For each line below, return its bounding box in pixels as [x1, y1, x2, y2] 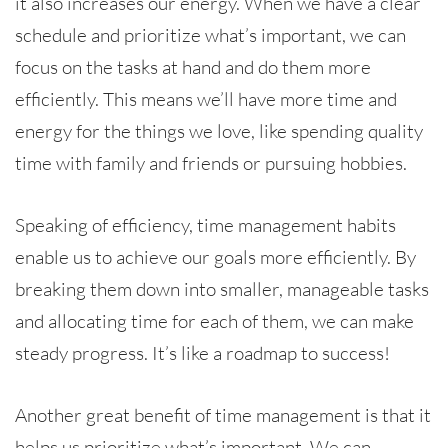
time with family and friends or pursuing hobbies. [15, 150, 407, 175]
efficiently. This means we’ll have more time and [15, 86, 397, 111]
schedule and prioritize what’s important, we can [15, 22, 406, 47]
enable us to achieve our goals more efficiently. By [15, 244, 416, 269]
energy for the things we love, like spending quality [15, 118, 423, 143]
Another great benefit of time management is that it [15, 402, 431, 427]
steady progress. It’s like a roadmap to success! [15, 340, 390, 365]
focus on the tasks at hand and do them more [15, 54, 371, 79]
